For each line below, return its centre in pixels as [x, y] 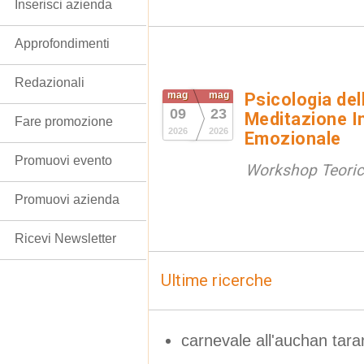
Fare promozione [64, 121]
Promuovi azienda [67, 199]
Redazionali [50, 82]
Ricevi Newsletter [65, 238]
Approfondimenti [62, 43]
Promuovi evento [63, 160]
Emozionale [293, 139]
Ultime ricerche [217, 280]
